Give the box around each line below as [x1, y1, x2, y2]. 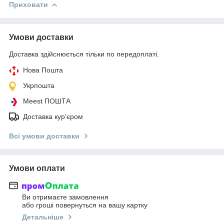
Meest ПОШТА [23, 96, 70, 105]
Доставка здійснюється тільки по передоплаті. [9, 49, 159, 58]
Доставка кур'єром [23, 112, 83, 120]
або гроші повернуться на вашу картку [22, 201, 147, 209]
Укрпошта [23, 81, 54, 89]
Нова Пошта [23, 65, 63, 74]
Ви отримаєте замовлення [22, 193, 108, 201]
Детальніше [22, 213, 63, 221]
